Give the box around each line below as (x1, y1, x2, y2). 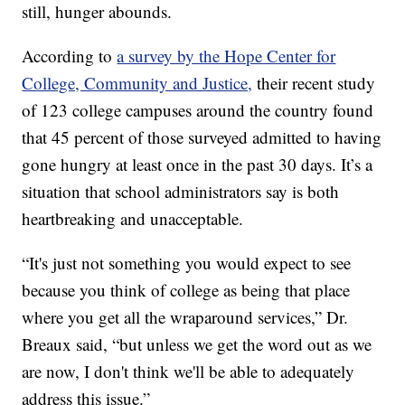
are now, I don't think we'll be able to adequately (22, 360, 355, 383)
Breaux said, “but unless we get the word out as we (22, 333, 372, 356)
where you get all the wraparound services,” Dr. (22, 306, 349, 329)
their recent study (257, 71, 376, 95)
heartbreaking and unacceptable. (22, 207, 244, 231)
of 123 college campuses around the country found (22, 99, 374, 122)
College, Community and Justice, (22, 71, 253, 95)
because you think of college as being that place (22, 278, 351, 302)
